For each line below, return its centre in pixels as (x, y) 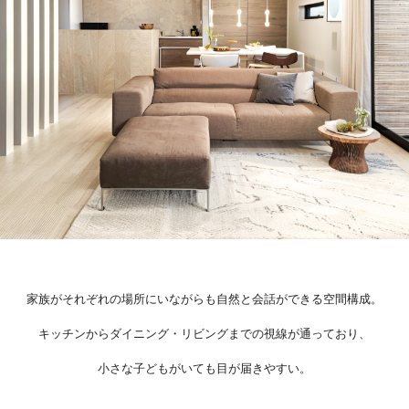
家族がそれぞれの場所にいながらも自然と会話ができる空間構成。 (204, 299)
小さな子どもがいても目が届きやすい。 (204, 368)
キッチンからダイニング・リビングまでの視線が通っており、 (204, 334)
